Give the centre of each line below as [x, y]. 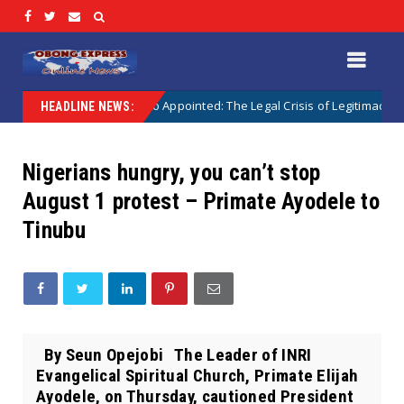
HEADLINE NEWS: [87, 106]
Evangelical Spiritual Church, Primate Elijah [197, 375]
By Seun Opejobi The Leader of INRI [174, 354]
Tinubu [54, 230]
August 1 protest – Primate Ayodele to [202, 201]
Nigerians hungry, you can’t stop [172, 172]
